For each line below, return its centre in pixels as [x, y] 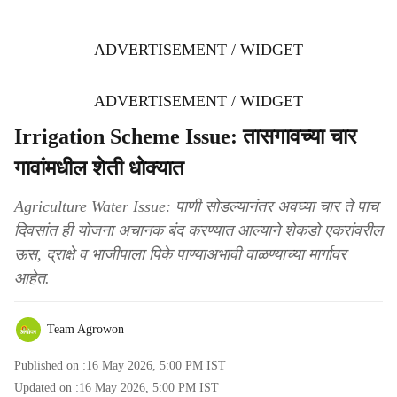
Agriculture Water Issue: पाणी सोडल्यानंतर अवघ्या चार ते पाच [196, 206]
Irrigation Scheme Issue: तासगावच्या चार [185, 136]
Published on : [50, 366]
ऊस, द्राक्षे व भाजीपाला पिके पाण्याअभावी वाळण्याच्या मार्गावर [180, 254]
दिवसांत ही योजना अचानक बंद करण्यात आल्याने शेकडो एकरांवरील [198, 230]
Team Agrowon [86, 329]
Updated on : [47, 388]
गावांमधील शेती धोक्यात [99, 168]
